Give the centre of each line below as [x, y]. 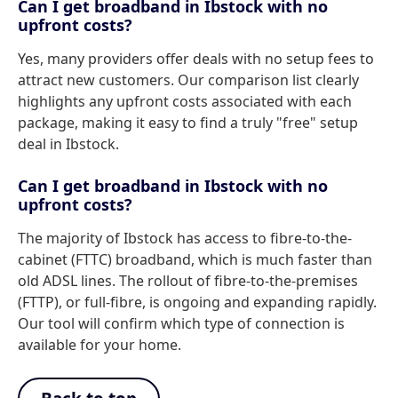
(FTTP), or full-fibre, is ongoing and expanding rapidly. [197, 302]
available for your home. [99, 345]
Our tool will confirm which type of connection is [181, 323]
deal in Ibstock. [68, 144]
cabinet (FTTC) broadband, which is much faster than [195, 259]
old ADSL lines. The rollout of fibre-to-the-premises [188, 281]
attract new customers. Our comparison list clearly [188, 80]
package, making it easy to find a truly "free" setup [188, 123]
